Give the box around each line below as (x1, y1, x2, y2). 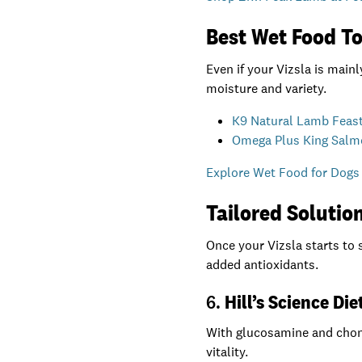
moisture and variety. (206, 80, 327, 97)
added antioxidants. (206, 256, 319, 273)
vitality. (206, 343, 249, 360)
